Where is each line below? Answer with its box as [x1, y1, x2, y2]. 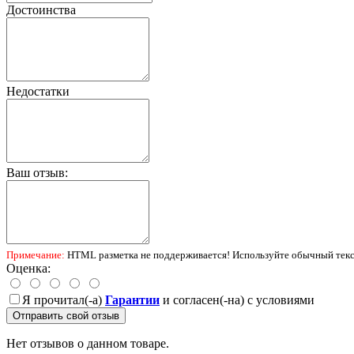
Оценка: [6, 261, 51, 275]
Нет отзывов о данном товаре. [6, 336, 169, 350]
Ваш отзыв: [6, 165, 68, 179]
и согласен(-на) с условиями [160, 292, 314, 307]
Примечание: [6, 248, 65, 261]
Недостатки [6, 84, 70, 98]
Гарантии [105, 292, 160, 307]
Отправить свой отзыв [13, 309, 119, 322]
